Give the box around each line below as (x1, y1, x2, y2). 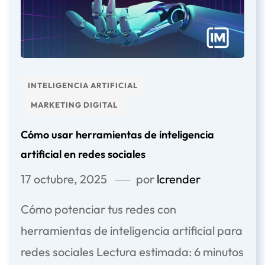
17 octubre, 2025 (21, 172, 107, 187)
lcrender (157, 172, 201, 187)
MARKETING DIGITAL (31, 100, 118, 110)
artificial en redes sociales (21, 147, 146, 161)
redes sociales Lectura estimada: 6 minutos (21, 244, 244, 260)
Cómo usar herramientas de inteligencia (21, 128, 214, 142)
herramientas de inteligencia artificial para (21, 223, 243, 238)
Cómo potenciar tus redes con (21, 202, 176, 217)
